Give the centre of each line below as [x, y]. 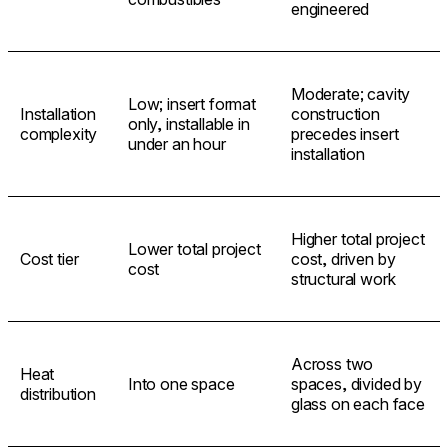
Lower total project [194, 248]
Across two [332, 363]
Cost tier [49, 258]
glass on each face [358, 403]
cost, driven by [343, 258]
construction [335, 113]
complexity [59, 133]
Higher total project [358, 238]
